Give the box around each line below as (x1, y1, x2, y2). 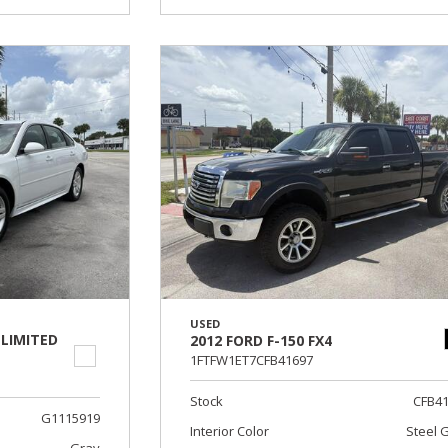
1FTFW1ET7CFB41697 (190, 350, 314, 369)
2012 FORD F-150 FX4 (190, 330, 333, 350)
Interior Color (190, 421, 270, 440)
